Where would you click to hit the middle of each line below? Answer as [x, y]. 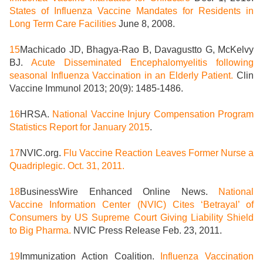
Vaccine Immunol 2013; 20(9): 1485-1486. [96, 89]
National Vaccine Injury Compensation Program [153, 114]
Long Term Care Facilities [63, 24]
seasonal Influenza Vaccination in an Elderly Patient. [122, 76]
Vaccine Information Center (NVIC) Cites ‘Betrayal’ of [131, 205]
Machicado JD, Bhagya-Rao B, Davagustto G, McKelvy [137, 50]
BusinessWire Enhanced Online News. [119, 192]
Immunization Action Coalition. [90, 257]
